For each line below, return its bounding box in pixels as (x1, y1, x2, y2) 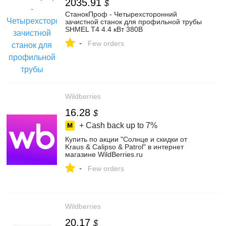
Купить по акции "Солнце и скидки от (65, 135, 187, 143)
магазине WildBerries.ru (65, 150, 143, 158)
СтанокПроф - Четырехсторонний (65, 10, 177, 18)
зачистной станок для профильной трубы (65, 18, 202, 26)
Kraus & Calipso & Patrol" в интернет (65, 143, 184, 151)
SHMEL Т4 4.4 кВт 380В (65, 25, 143, 33)
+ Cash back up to (79, 121, 144, 130)
